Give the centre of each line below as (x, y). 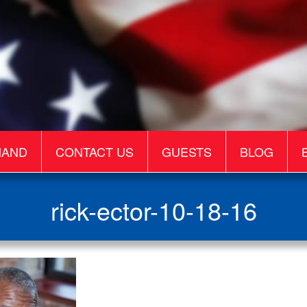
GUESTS (187, 151)
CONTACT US (95, 151)
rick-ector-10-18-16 (153, 210)
